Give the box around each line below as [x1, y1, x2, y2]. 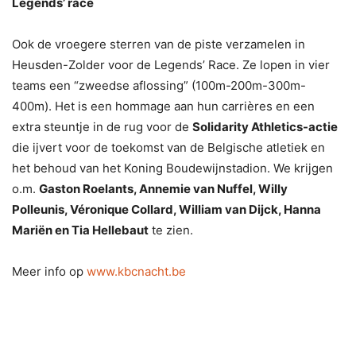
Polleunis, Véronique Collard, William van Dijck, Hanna [12, 202, 321, 218]
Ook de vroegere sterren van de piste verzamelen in [12, 37, 305, 52]
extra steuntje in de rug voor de [12, 119, 192, 135]
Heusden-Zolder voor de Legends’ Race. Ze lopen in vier [12, 57, 330, 73]
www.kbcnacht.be [87, 264, 186, 280]
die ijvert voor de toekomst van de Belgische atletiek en [12, 140, 325, 156]
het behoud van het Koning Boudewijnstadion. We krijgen [12, 161, 333, 176]
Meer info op [12, 264, 87, 280]
